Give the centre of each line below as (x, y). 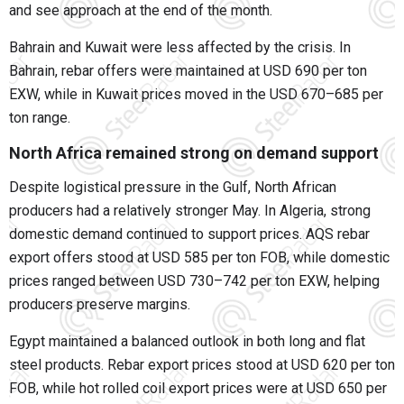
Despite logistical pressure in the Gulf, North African (173, 188)
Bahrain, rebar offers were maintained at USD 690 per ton (188, 71)
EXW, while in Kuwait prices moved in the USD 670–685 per (196, 95)
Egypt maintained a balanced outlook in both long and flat (187, 342)
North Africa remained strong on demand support (194, 153)
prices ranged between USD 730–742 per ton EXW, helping (194, 281)
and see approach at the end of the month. (141, 11)
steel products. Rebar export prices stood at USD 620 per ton (202, 365)
